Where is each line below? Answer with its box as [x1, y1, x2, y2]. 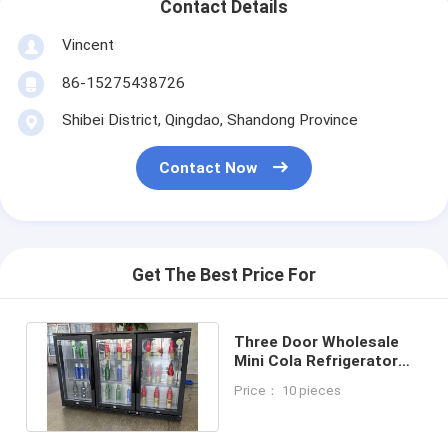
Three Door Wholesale [234, 332, 400, 351]
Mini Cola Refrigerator [234, 351, 399, 370]
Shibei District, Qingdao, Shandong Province [61, 110, 358, 129]
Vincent [61, 35, 114, 54]
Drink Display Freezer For [234, 370, 419, 389]
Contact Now [159, 159, 258, 178]
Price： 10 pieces [234, 382, 342, 398]
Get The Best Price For [132, 265, 316, 286]
